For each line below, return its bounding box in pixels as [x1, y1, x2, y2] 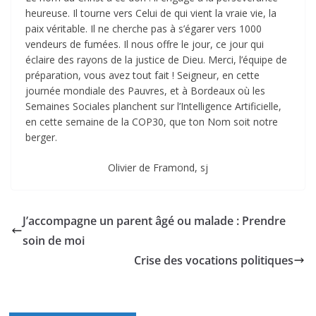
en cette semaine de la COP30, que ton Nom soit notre [25, 115, 278, 129]
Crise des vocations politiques [134, 253, 293, 269]
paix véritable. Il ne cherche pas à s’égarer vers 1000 [25, 22, 262, 36]
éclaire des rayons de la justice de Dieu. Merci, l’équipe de [25, 53, 287, 67]
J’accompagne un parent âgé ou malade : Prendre [23, 213, 286, 229]
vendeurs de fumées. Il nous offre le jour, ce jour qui [25, 37, 264, 51]
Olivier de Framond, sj [108, 161, 208, 175]
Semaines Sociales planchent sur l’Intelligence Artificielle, [25, 99, 281, 114]
